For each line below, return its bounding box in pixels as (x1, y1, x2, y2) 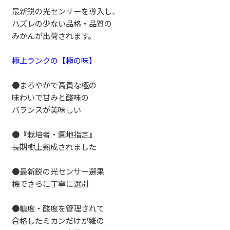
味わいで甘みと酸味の (12, 91, 89, 103)
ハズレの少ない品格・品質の (12, 17, 112, 29)
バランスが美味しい (12, 103, 82, 115)
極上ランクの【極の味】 (12, 54, 97, 66)
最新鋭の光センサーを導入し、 (12, 5, 120, 16)
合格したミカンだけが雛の (12, 214, 105, 226)
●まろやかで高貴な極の (12, 79, 97, 90)
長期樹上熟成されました (12, 140, 97, 152)
